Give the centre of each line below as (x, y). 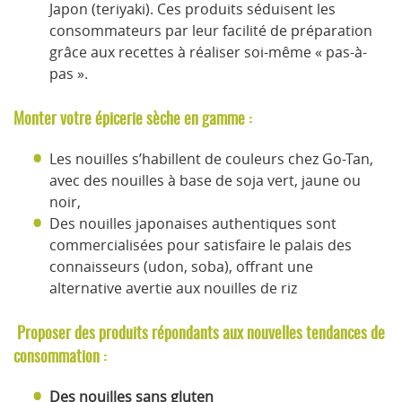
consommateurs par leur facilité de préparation (211, 30)
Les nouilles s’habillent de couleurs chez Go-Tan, (211, 158)
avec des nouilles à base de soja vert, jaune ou (205, 180)
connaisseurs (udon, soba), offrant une (181, 266)
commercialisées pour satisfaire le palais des (201, 245)
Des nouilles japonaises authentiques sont (193, 223)
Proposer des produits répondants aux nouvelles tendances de (199, 332)
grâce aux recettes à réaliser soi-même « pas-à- (208, 52)
